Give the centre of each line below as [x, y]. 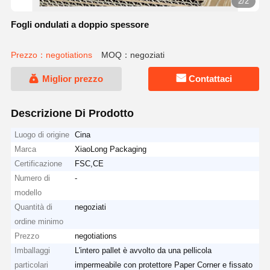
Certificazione [39, 163]
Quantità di [34, 207]
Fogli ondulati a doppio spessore [80, 24]
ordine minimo [39, 221]
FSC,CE [89, 163]
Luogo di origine [42, 134]
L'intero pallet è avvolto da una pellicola [143, 250]
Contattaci [211, 79]
